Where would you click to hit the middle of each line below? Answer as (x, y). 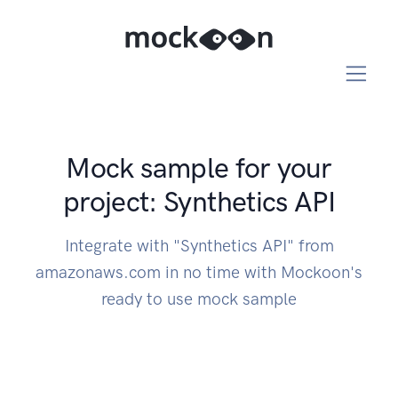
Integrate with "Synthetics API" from (199, 246)
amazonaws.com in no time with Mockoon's (199, 273)
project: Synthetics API (199, 202)
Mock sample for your (199, 168)
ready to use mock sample (199, 299)
